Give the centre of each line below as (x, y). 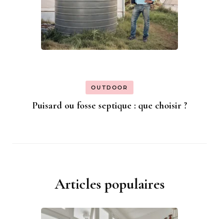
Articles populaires (109, 184)
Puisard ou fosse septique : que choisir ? (109, 105)
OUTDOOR (109, 87)
